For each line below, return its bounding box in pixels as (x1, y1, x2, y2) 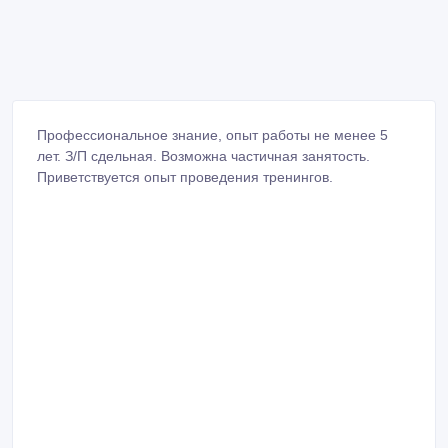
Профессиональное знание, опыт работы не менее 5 (37, 126, 388, 143)
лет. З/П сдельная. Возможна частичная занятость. (37, 147, 370, 164)
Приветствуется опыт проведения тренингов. (37, 168, 333, 185)
